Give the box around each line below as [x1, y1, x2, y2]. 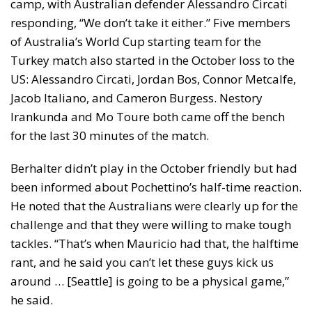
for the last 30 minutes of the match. [10, 127, 209, 144]
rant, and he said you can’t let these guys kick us [10, 254, 274, 271]
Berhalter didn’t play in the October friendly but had [10, 160, 297, 177]
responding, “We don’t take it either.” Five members [10, 15, 290, 31]
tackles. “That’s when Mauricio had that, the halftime [10, 235, 299, 252]
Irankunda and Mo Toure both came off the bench [10, 109, 285, 125]
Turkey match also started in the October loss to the [10, 52, 295, 69]
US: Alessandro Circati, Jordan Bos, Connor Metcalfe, [10, 71, 296, 88]
